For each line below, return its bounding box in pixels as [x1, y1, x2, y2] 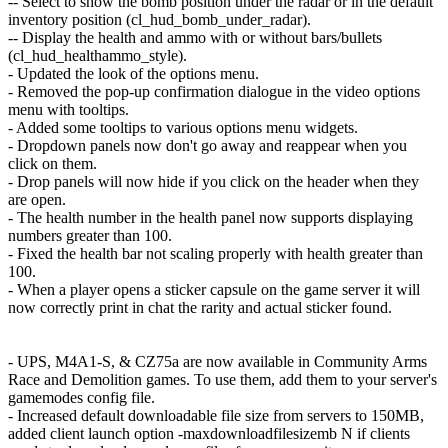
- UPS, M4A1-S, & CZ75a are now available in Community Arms [8, 353, 427, 371]
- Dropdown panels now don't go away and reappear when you [8, 137, 407, 155]
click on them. [8, 155, 97, 173]
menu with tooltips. [8, 101, 129, 119]
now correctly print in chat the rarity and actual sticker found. [8, 299, 392, 317]
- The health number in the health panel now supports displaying [8, 209, 413, 227]
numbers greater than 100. [8, 227, 172, 245]
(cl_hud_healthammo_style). [8, 47, 187, 65]
